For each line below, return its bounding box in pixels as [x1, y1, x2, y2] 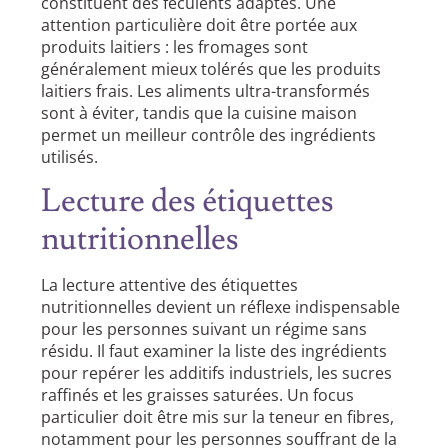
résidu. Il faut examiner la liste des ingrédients [41, 340, 388, 363]
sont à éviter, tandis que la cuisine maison [41, 101, 358, 124]
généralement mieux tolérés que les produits [41, 57, 382, 80]
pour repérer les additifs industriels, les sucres [41, 362, 393, 385]
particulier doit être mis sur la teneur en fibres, [41, 406, 395, 429]
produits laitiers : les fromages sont [41, 35, 309, 58]
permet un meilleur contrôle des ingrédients [41, 123, 377, 146]
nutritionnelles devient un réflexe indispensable [41, 296, 401, 319]
